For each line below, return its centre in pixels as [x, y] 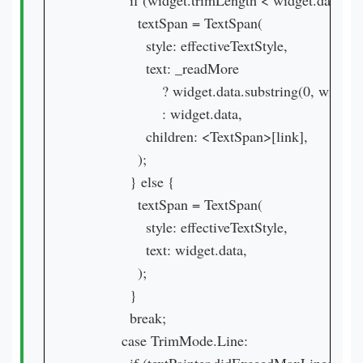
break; [124, 318]
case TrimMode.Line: [164, 340]
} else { [128, 181]
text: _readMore [160, 68]
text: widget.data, [164, 250]
